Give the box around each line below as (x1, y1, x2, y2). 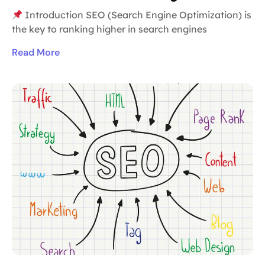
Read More (12, 46, 60, 59)
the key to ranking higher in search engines (12, 23, 207, 35)
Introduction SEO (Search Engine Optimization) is (22, 9, 252, 21)
